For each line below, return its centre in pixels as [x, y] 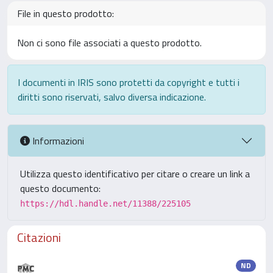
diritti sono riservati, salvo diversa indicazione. [112, 97]
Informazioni [57, 140]
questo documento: [60, 188]
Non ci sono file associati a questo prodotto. [109, 43]
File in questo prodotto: [66, 13]
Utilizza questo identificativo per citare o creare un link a [135, 174]
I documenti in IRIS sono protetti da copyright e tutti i [129, 82]
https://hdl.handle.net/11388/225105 [105, 204]
